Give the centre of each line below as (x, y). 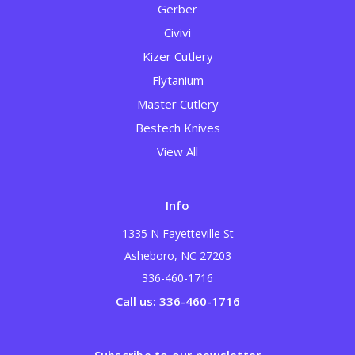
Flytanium (177, 80)
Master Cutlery (177, 104)
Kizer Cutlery (177, 57)
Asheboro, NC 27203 (177, 256)
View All (177, 152)
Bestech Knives (177, 128)
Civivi (177, 33)
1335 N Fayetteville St (177, 234)
